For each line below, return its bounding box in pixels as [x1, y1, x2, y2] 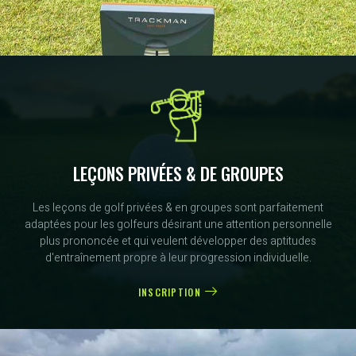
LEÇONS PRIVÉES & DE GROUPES [72, 160, 284, 186]
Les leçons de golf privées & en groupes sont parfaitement [33, 199, 323, 216]
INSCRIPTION [137, 284, 201, 299]
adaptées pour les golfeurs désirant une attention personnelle [24, 215, 332, 233]
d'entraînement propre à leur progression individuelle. [44, 249, 311, 266]
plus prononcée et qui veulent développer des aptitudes [40, 232, 316, 250]
